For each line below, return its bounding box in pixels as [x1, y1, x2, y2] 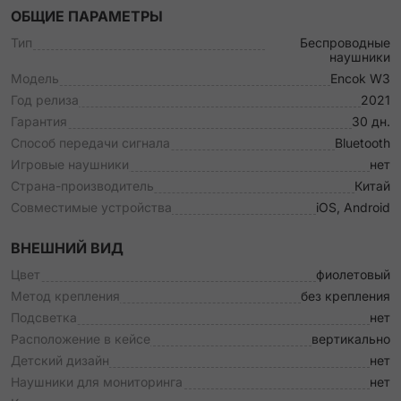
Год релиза [11, 92, 79, 107]
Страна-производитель [11, 178, 154, 193]
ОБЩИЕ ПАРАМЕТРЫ [11, 7, 163, 25]
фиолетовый [316, 267, 390, 282]
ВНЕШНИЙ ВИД [11, 239, 124, 257]
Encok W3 [330, 71, 390, 86]
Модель [11, 71, 59, 86]
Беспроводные [300, 35, 390, 50]
